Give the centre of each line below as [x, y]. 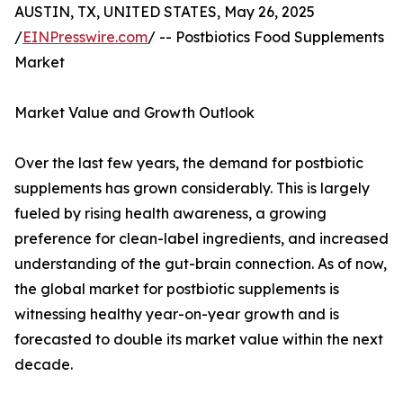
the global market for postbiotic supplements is [177, 289]
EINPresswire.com [85, 37]
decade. [44, 365]
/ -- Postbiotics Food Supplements [266, 37]
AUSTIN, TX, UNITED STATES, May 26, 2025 [165, 12]
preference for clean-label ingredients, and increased [201, 239]
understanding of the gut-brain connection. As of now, [201, 264]
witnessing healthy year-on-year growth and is [177, 314]
